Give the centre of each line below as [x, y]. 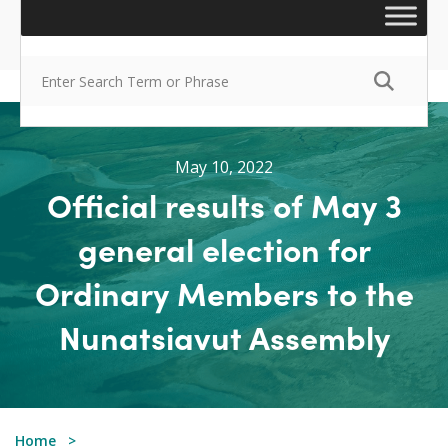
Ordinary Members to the [224, 292]
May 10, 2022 [224, 167]
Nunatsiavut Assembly [224, 336]
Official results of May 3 [224, 204]
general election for [224, 248]
